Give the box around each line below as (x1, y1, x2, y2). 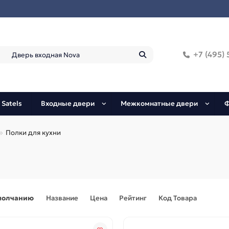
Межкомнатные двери (121, 99, 198, 108)
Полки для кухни (6, 128, 61, 138)
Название (46, 194, 80, 203)
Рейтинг (119, 194, 148, 203)
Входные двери (41, 99, 95, 108)
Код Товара (158, 194, 197, 203)
